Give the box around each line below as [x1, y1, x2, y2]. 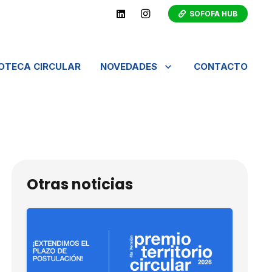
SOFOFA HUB [189, 8, 238, 18]
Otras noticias [26, 174, 133, 194]
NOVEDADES [100, 61, 158, 72]
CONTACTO [194, 61, 248, 72]
